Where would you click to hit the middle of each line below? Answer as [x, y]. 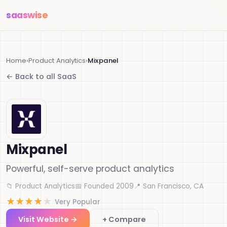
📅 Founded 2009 [104, 186]
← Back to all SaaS [41, 77]
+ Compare [124, 219]
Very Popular [78, 202]
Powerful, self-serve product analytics [90, 169]
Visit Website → [48, 219]
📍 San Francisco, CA [169, 186]
